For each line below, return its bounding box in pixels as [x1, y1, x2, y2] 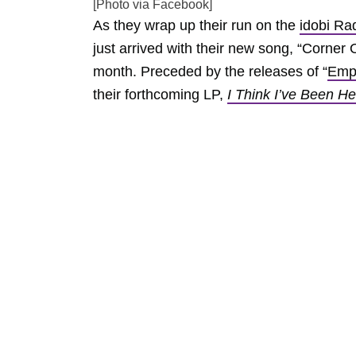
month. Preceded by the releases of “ [93, 63, 327, 79]
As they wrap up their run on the [93, 17, 300, 33]
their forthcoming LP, [93, 86, 227, 103]
